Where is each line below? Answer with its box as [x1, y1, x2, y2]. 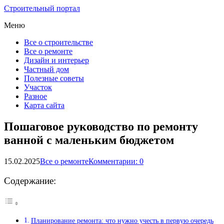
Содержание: [4, 175, 56, 186]
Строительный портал [4, 4, 80, 12]
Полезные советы [24, 74, 84, 82]
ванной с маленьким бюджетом [4, 133, 174, 146]
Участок [24, 83, 52, 91]
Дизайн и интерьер [24, 56, 89, 64]
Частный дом [24, 65, 69, 73]
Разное [24, 92, 47, 100]
